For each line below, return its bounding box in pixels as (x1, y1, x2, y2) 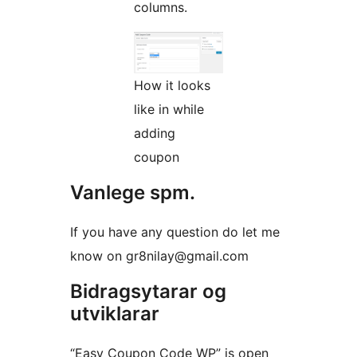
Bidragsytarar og (70, 280, 226, 304)
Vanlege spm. (70, 181, 195, 205)
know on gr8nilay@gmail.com (70, 248, 249, 265)
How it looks (134, 77, 210, 94)
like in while (134, 101, 204, 118)
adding (134, 125, 175, 142)
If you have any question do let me (70, 224, 280, 241)
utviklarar (70, 302, 159, 326)
